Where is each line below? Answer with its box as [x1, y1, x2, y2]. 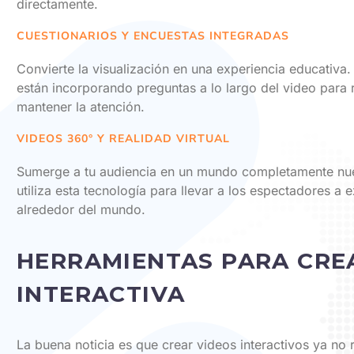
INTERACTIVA [17, 280, 186, 307]
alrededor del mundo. [17, 201, 145, 218]
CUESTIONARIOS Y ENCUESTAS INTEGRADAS [17, 28, 289, 44]
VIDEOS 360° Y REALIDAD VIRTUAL [17, 131, 230, 147]
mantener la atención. [17, 98, 145, 115]
